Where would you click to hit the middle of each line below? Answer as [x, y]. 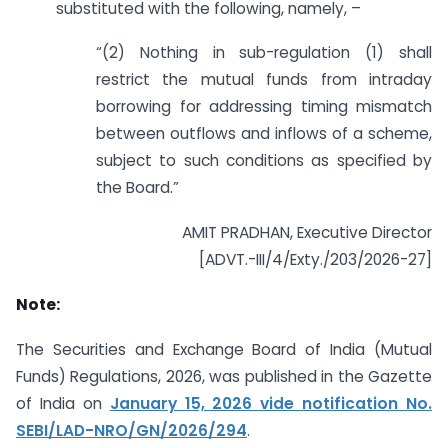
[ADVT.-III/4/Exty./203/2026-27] [315, 260]
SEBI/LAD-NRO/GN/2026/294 [131, 430]
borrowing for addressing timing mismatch [264, 107]
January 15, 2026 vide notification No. [270, 403]
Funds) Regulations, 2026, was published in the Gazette [224, 376]
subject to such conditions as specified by [264, 161]
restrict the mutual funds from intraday [264, 80]
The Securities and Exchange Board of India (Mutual [224, 349]
